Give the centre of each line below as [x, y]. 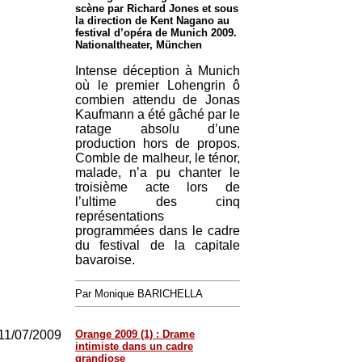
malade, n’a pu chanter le [158, 173]
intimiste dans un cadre [134, 346]
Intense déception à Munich [158, 71]
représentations [120, 216]
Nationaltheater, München [139, 45]
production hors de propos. [158, 143]
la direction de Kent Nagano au [152, 21]
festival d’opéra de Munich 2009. [156, 33]
